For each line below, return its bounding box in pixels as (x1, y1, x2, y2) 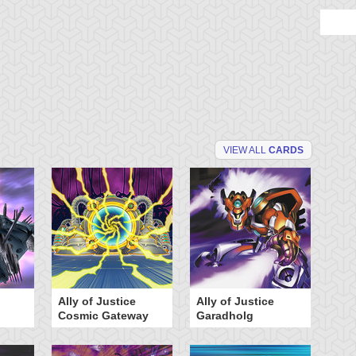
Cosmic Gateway (58, 309, 149, 322)
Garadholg (196, 309, 253, 322)
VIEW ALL (223, 145, 269, 156)
